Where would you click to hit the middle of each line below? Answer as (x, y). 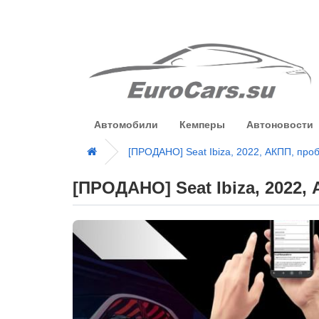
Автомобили (126, 124)
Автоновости (280, 124)
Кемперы (202, 124)
